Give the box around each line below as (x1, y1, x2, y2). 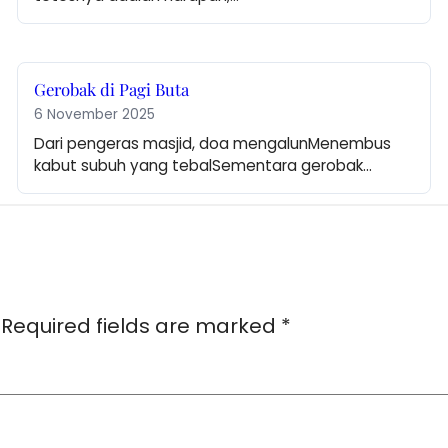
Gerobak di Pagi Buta (34, 78, 190, 101)
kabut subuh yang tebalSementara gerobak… (34, 155, 373, 177)
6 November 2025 (34, 105, 156, 125)
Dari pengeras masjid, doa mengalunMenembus (34, 133, 392, 155)
